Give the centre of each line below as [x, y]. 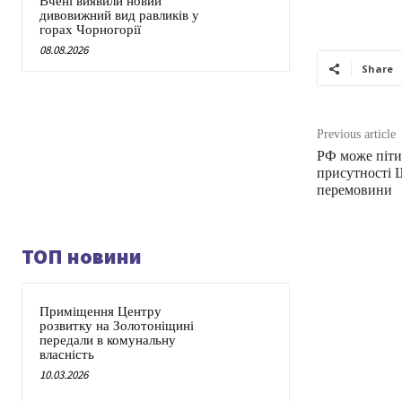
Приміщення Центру [100, 312]
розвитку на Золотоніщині [117, 326]
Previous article [356, 135]
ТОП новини [82, 257]
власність [67, 355]
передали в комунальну [108, 341]
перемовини [354, 190]
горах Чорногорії [90, 30]
